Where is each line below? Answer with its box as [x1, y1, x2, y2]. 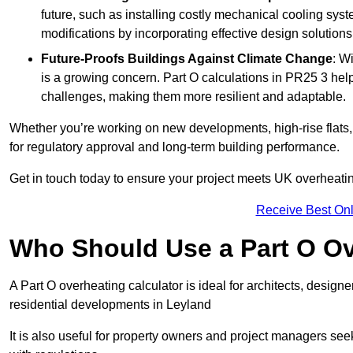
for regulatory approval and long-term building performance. [9, 140, 340, 154]
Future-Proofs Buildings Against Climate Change [41, 52, 333, 66]
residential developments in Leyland [9, 298, 211, 312]
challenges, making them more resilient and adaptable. [41, 90, 346, 104]
